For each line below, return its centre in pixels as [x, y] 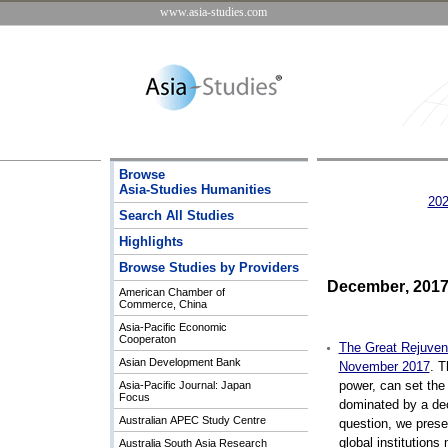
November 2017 [384, 366]
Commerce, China [162, 304]
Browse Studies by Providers [208, 267]
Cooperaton [147, 339]
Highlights [150, 241]
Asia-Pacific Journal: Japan [184, 385]
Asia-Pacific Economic [172, 327]
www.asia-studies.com [213, 12]
